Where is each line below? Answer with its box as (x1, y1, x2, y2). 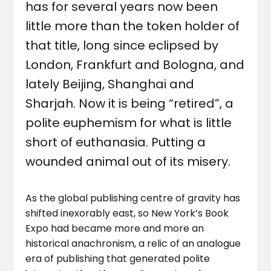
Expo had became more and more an (25, 221, 204, 235)
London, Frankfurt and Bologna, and (25, 56, 245, 73)
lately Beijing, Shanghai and (25, 75, 195, 93)
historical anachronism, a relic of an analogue (25, 236, 241, 250)
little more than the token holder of (25, 17, 240, 34)
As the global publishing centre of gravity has (25, 191, 241, 205)
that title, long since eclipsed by (25, 36, 219, 54)
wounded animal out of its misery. (25, 152, 231, 170)
